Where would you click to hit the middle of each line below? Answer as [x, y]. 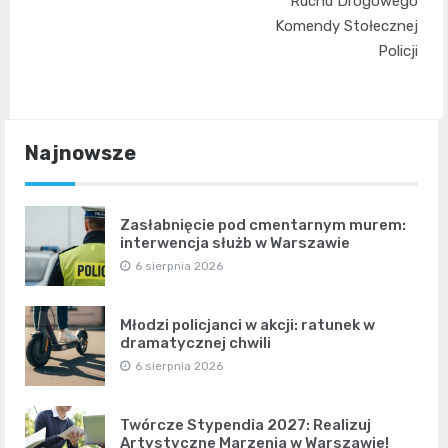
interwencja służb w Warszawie [235, 243]
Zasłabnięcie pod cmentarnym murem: [263, 225]
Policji [398, 51]
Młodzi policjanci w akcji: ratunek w [247, 325]
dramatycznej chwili [195, 343]
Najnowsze [80, 153]
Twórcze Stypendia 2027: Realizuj [245, 425]
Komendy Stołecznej [346, 26]
